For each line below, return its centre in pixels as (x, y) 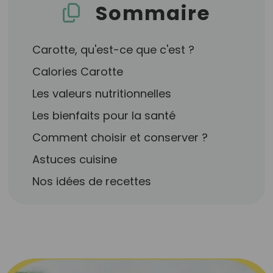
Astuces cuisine (75, 159)
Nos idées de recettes (92, 181)
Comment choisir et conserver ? (120, 137)
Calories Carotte (78, 72)
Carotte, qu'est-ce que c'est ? (114, 50)
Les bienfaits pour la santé (104, 115)
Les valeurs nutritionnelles (102, 94)
